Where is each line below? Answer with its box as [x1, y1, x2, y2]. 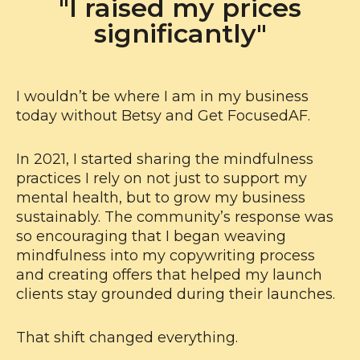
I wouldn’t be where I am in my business [16, 88, 309, 105]
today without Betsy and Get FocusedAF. [16, 107, 310, 125]
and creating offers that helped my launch [16, 266, 322, 284]
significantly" [93, 18, 267, 49]
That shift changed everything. [16, 329, 238, 346]
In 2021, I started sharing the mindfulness [16, 150, 313, 168]
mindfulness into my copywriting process [16, 247, 315, 264]
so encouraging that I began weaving [16, 227, 286, 245]
